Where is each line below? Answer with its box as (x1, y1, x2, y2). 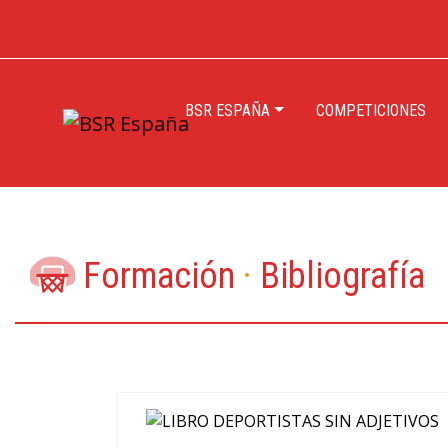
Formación (75, 255, 243, 297)
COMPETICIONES (315, 101, 426, 120)
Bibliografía (252, 255, 425, 297)
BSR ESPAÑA (185, 101, 270, 120)
